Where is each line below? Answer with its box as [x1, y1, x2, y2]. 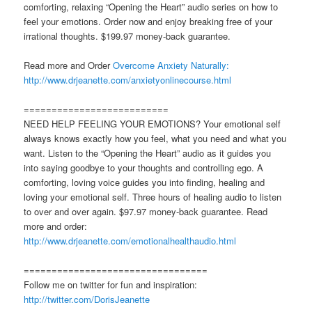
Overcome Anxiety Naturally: [113, 58, 230, 72]
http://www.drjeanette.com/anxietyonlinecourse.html [24, 72, 232, 86]
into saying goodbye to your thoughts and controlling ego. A [24, 160, 264, 174]
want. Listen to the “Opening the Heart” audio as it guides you [24, 146, 272, 159]
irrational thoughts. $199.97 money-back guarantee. [24, 29, 231, 42]
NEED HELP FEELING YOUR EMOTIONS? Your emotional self [24, 116, 281, 130]
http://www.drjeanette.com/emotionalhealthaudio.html [24, 233, 237, 247]
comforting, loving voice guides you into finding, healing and [24, 175, 265, 189]
